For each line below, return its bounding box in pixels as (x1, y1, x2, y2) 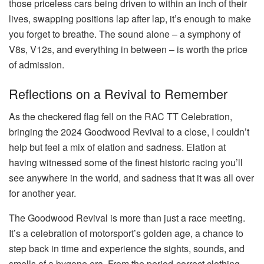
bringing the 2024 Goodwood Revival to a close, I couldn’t (9, 125, 249, 139)
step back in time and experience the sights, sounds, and (9, 242, 245, 256)
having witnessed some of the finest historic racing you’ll (9, 156, 243, 170)
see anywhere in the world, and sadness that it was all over (9, 171, 254, 185)
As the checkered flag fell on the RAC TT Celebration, (9, 110, 232, 124)
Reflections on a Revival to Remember (9, 84, 227, 103)
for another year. (9, 186, 76, 200)
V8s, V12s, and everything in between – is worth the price (9, 42, 247, 56)
